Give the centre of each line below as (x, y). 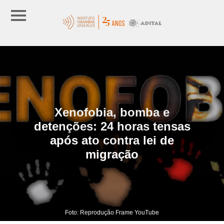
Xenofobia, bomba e (112, 112)
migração (112, 154)
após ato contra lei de (112, 140)
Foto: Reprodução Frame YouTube (112, 212)
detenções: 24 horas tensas (112, 126)
